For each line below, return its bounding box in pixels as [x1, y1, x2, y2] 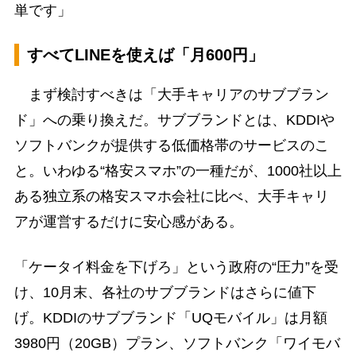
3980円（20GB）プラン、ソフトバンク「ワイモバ [14, 335, 340, 351]
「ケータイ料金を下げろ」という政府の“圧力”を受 [14, 258, 339, 275]
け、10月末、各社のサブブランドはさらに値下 [14, 284, 316, 300]
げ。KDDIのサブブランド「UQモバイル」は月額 [14, 309, 327, 326]
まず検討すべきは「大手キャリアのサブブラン [14, 86, 329, 103]
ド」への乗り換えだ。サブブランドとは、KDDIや [14, 111, 335, 128]
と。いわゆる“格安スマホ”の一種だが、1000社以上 [14, 162, 342, 179]
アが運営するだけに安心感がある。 [14, 213, 243, 230]
